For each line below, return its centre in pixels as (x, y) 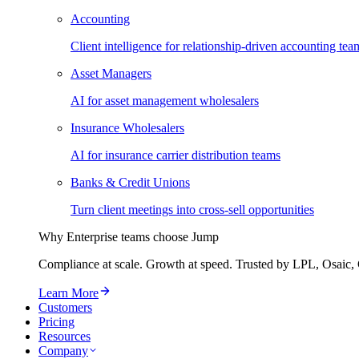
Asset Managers (111, 74)
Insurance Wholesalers (127, 128)
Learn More (69, 293)
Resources (65, 337)
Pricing (56, 322)
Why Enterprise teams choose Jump (129, 237)
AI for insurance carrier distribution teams (175, 155)
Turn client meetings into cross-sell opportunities (192, 210)
